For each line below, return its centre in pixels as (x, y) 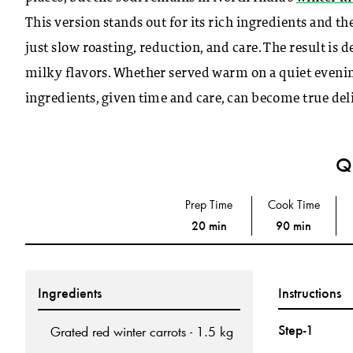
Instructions (309, 293)
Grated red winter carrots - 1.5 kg (142, 331)
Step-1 (295, 330)
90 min (294, 225)
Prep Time (209, 204)
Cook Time (294, 204)
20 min (209, 225)
